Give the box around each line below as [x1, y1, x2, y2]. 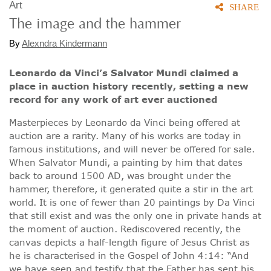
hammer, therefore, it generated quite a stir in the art [9, 182, 253, 195]
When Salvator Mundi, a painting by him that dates [9, 155, 243, 169]
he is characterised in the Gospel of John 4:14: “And [9, 249, 249, 262]
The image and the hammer [9, 16, 181, 33]
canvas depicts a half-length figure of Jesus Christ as [9, 235, 250, 249]
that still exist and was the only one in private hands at [9, 209, 261, 222]
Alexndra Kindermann [22, 38, 107, 48]
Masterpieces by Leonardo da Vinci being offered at [9, 116, 240, 129]
